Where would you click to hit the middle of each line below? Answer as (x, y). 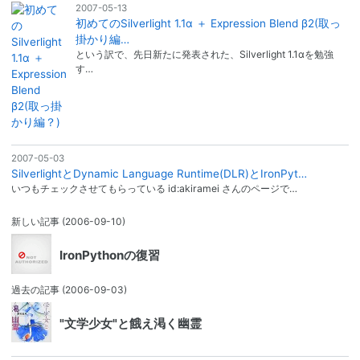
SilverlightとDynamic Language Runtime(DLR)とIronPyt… (159, 173)
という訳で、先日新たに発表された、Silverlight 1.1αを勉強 (204, 55)
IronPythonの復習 (110, 255)
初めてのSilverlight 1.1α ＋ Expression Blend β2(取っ (208, 24)
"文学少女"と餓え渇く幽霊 (131, 323)
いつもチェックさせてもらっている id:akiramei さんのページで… (154, 188)
